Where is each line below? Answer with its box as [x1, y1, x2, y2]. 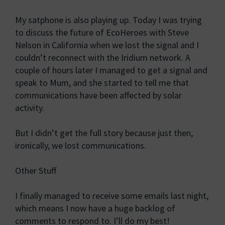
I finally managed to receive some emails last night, [15, 190, 208, 201]
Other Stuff [15, 165, 56, 176]
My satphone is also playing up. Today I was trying [15, 14, 202, 26]
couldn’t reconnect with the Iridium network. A [15, 52, 190, 63]
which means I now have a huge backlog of [15, 202, 175, 214]
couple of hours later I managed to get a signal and [15, 64, 207, 76]
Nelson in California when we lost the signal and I [15, 39, 199, 51]
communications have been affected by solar [15, 89, 182, 101]
